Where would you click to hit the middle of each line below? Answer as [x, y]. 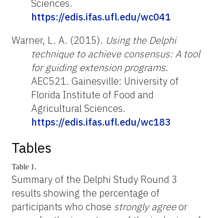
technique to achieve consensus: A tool [116, 54]
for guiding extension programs [98, 68]
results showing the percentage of [86, 193]
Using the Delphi [141, 40]
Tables [32, 148]
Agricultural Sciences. [78, 109]
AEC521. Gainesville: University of [105, 81]
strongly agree [145, 207]
